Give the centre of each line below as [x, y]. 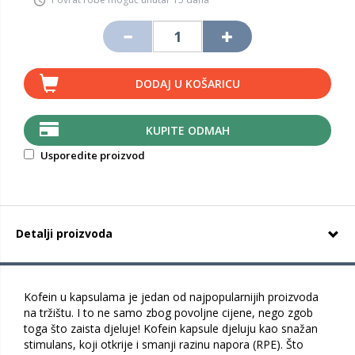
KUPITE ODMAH [187, 130]
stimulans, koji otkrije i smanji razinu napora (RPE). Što [164, 344]
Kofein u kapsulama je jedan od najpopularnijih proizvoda [171, 297]
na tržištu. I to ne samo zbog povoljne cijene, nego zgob [168, 313]
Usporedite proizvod [92, 155]
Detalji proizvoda [64, 233]
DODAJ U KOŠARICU [187, 84]
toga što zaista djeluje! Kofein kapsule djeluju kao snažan [171, 328]
